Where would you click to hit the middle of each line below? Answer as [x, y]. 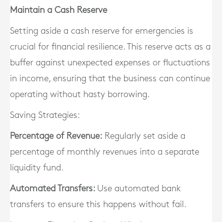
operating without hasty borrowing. [80, 94]
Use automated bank [139, 189]
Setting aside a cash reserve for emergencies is [102, 31]
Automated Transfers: [52, 189]
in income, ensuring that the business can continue [110, 79]
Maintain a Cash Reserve [58, 10]
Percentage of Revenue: [56, 136]
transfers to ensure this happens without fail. [98, 204]
